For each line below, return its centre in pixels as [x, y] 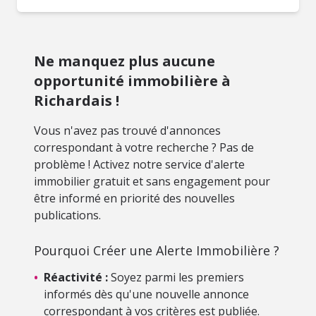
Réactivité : [76, 277]
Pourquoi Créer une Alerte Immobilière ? [157, 250]
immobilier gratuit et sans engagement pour [152, 181]
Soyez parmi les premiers [176, 277]
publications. [67, 215]
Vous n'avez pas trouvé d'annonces [127, 130]
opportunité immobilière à [132, 81]
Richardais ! [77, 101]
